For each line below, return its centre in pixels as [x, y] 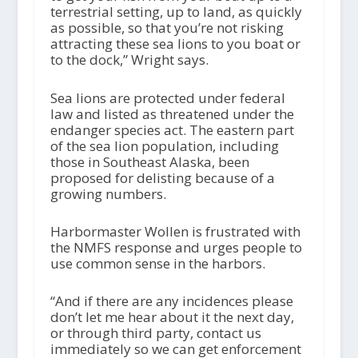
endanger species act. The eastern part [172, 129]
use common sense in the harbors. [157, 263]
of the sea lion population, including [164, 145]
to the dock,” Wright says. [129, 60]
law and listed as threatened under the [172, 113]
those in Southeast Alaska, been [149, 161]
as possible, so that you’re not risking [167, 28]
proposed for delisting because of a [162, 177]
